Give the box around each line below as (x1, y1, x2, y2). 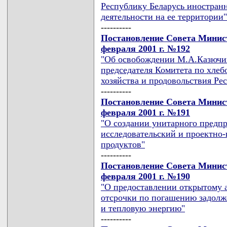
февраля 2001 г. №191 (101, 107, 190, 118)
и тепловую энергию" (101, 203, 185, 213)
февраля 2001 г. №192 (101, 43, 190, 54)
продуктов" (101, 139, 145, 149)
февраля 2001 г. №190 (101, 171, 190, 181)
